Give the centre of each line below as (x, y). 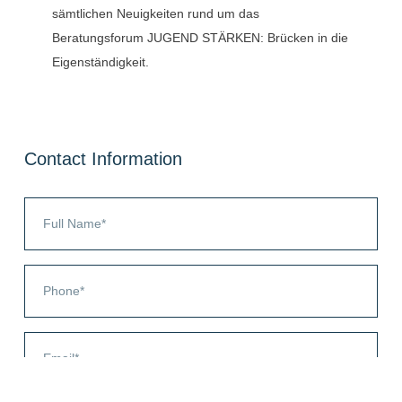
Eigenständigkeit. (101, 61)
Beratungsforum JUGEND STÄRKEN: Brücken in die (201, 37)
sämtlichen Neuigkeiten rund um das (156, 13)
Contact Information (103, 158)
